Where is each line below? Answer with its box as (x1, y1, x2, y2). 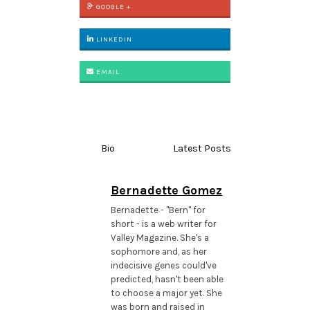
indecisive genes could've (111, 259, 217, 271)
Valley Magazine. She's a (111, 232, 210, 243)
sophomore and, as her (111, 246, 208, 257)
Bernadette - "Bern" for (111, 204, 206, 215)
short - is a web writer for (111, 218, 217, 229)
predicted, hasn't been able (111, 273, 224, 284)
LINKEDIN (93, 35, 132, 44)
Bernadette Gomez (111, 182, 223, 198)
